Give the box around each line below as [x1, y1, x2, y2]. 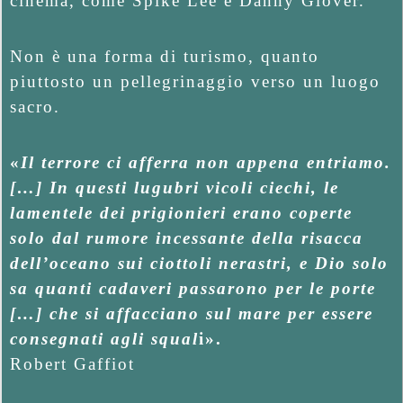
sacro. [10, 96, 60, 116]
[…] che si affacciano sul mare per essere [10, 303, 373, 323]
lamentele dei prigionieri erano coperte [10, 202, 353, 222]
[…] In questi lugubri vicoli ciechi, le [10, 177, 339, 197]
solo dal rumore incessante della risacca [10, 228, 363, 247]
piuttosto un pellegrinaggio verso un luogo [10, 71, 381, 91]
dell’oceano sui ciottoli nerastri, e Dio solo [10, 253, 389, 273]
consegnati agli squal [10, 328, 199, 348]
